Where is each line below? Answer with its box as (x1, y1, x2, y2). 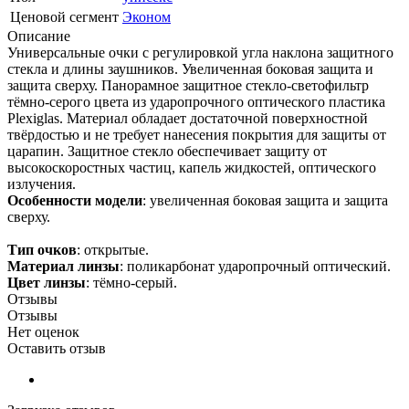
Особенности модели (7, 192, 142, 208)
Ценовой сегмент (10, 8, 119, 25)
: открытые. (77, 241, 149, 257)
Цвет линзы (7, 274, 86, 290)
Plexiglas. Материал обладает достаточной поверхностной (7, 110, 368, 126)
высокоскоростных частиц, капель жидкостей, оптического (7, 159, 376, 175)
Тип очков (7, 241, 77, 257)
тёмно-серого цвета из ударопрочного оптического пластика (7, 93, 385, 110)
